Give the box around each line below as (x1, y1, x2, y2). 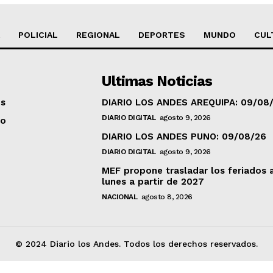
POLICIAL (18, 30, 58, 40)
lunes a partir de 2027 (102, 176, 205, 188)
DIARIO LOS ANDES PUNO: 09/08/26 (102, 131, 267, 143)
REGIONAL (76, 30, 120, 40)
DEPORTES (138, 30, 185, 40)
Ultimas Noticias (102, 73, 213, 90)
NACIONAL (102, 193, 138, 202)
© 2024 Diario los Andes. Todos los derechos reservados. (15, 239, 258, 249)
